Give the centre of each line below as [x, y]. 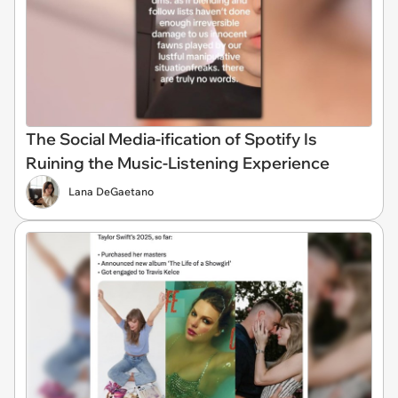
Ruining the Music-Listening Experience [178, 163]
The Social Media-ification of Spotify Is [171, 139]
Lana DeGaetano [111, 191]
